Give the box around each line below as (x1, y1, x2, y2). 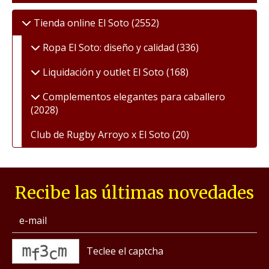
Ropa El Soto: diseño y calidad (40, 40, 177, 54)
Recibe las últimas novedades (15, 181, 254, 204)
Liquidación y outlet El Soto (40, 65, 166, 79)
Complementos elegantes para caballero (40, 89, 225, 103)
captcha (168, 238, 199, 250)
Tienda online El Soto (31, 16, 131, 29)
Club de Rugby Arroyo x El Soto (31, 127, 172, 141)
